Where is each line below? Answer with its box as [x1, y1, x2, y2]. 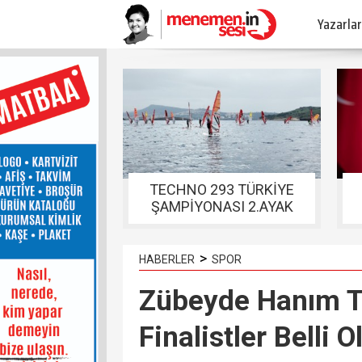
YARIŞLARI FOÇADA [159, 215, 284, 232]
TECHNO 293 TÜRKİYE [149, 181, 294, 198]
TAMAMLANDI [177, 232, 267, 249]
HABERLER [139, 253, 195, 266]
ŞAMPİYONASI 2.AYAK [150, 198, 293, 215]
